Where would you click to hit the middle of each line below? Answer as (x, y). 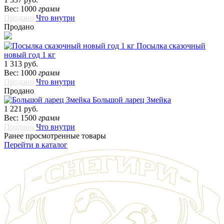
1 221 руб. (21, 109)
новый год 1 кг (30, 55)
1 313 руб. (21, 64)
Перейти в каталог (36, 145)
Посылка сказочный (171, 46)
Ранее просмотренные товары (55, 136)
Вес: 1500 (21, 118)
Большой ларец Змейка (132, 100)
